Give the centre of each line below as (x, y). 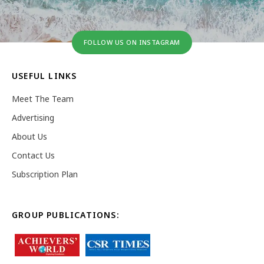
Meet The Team (43, 98)
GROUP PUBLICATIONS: (66, 214)
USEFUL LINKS (44, 75)
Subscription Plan (45, 174)
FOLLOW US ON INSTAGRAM (132, 42)
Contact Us (33, 155)
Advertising (33, 117)
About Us (29, 136)
